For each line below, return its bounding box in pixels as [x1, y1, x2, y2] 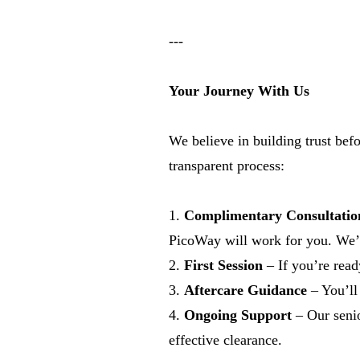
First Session [184, 257, 263, 273]
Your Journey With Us [169, 83, 309, 99]
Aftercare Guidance [184, 282, 307, 298]
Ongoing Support [184, 307, 292, 323]
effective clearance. [169, 332, 282, 348]
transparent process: [169, 157, 284, 174]
